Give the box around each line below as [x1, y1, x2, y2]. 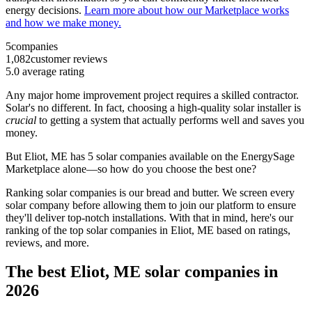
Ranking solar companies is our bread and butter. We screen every [6, 186, 295, 198]
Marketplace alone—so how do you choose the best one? [6, 162, 256, 175]
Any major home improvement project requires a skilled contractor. [6, 88, 299, 101]
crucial [6, 114, 39, 126]
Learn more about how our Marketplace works [84, 3, 289, 16]
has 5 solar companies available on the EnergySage [68, 150, 295, 162]
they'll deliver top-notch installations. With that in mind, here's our [6, 211, 293, 224]
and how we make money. [6, 16, 121, 29]
